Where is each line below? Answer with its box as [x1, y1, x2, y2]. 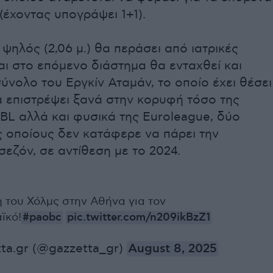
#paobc [23, 211, 62, 225]
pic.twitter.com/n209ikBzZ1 [67, 211, 210, 225]
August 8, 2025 [128, 241, 217, 257]
